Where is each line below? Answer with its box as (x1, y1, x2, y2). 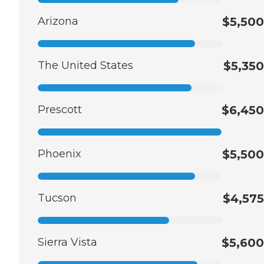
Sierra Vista (38, 235, 97, 249)
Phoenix (38, 147, 81, 160)
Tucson (38, 191, 77, 204)
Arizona (38, 14, 78, 28)
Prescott (38, 103, 82, 116)
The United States (38, 58, 133, 72)
